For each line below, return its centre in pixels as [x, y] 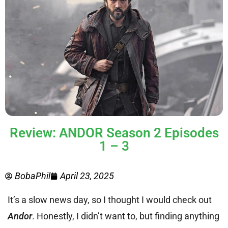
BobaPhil [33, 176]
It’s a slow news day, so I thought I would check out [110, 199]
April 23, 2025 [87, 176]
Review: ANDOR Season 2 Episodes [114, 133]
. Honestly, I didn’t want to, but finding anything [126, 216]
